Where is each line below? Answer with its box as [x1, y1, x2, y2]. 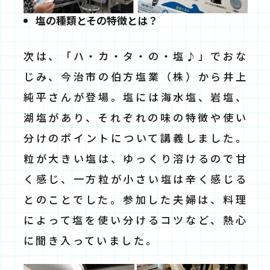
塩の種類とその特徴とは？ [36, 12, 158, 28]
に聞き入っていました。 [24, 232, 159, 248]
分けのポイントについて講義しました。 [24, 130, 248, 145]
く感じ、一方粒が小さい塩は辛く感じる [24, 171, 248, 186]
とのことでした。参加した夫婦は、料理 [24, 191, 248, 207]
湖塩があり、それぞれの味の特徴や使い [24, 109, 248, 125]
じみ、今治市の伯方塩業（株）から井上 [24, 68, 248, 84]
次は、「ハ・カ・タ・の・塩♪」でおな [24, 48, 248, 63]
